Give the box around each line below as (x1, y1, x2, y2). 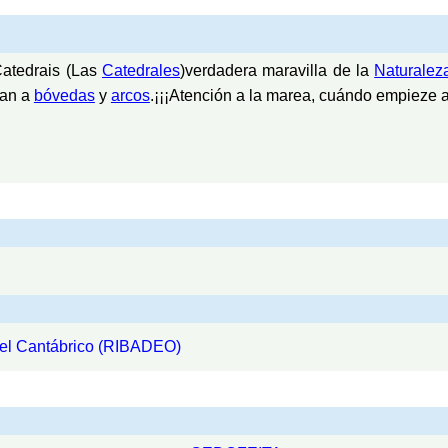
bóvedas (33, 86, 95, 104)
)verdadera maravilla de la (179, 61, 375, 79)
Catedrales (101, 61, 180, 79)
